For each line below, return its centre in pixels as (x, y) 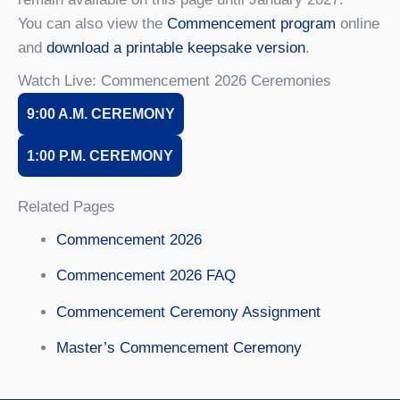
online (358, 23)
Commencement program (251, 23)
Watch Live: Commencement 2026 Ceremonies (175, 80)
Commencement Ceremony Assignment (188, 312)
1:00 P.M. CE (68, 155)
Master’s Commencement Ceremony (179, 348)
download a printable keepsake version (176, 47)
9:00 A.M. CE (69, 113)
